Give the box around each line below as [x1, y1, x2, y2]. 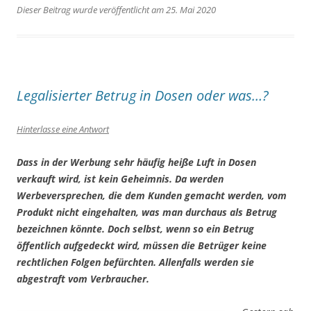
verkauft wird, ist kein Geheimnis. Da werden [17, 172, 224, 186]
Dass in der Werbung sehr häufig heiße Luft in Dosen [17, 155, 256, 169]
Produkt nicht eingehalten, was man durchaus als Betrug [17, 205, 277, 219]
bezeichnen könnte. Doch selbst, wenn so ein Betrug [17, 222, 254, 236]
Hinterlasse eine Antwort [17, 123, 109, 136]
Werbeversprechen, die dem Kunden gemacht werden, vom [17, 189, 287, 203]
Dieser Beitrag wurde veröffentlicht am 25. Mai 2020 [17, 3, 216, 17]
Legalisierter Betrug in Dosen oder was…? [17, 86, 269, 106]
